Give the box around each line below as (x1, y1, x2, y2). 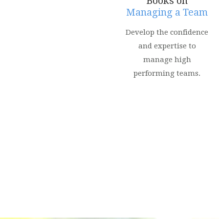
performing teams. (133, 69, 201, 78)
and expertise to (138, 42, 196, 51)
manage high (143, 55, 191, 65)
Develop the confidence (126, 28, 209, 37)
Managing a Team (126, 6, 208, 19)
